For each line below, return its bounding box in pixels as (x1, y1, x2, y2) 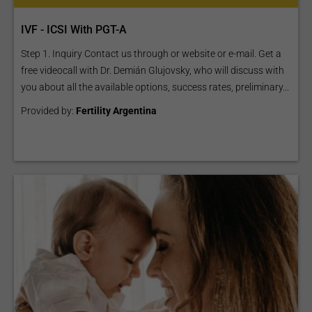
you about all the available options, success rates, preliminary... (21, 81, 289, 93)
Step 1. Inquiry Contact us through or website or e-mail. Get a (21, 48, 281, 59)
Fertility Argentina (76, 105, 157, 116)
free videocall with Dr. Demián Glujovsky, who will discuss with (21, 65, 284, 76)
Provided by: (21, 105, 76, 116)
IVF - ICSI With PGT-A (21, 23, 127, 36)
